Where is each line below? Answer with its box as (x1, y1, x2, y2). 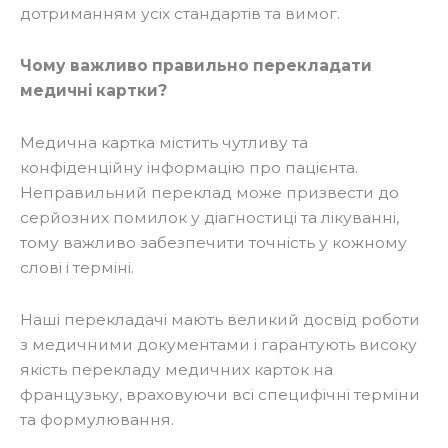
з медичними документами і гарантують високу (20, 335, 417, 355)
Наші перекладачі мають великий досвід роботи (20, 310, 420, 330)
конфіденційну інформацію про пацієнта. (20, 158, 358, 178)
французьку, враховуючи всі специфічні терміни (20, 385, 420, 405)
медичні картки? (20, 81, 167, 101)
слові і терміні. (20, 258, 134, 278)
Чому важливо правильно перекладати (20, 56, 372, 76)
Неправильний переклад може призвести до (20, 183, 399, 203)
